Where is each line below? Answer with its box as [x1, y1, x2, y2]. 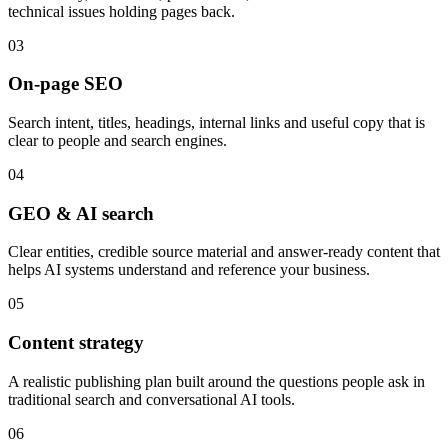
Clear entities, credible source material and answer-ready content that [8, 243, 440, 261]
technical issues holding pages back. [8, 2, 235, 20]
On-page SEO [8, 73, 123, 95]
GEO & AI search [8, 202, 154, 224]
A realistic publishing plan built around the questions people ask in [8, 372, 425, 390]
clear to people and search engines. [8, 131, 227, 149]
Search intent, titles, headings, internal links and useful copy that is [8, 113, 425, 131]
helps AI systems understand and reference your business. [8, 261, 370, 279]
